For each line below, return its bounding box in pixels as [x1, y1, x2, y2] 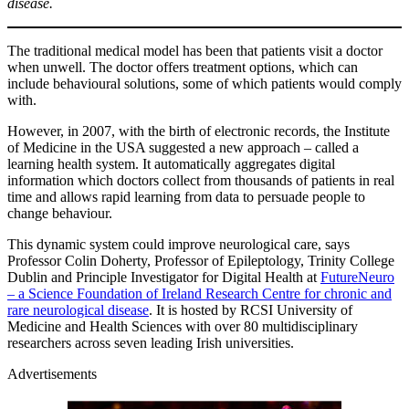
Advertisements [7, 365, 97, 382]
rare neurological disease [7, 301, 149, 318]
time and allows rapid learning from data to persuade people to [7, 188, 365, 204]
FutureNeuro [320, 268, 394, 285]
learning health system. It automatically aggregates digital [7, 155, 335, 172]
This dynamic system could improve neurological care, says [7, 236, 350, 252]
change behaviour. [7, 204, 112, 221]
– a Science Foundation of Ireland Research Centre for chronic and [7, 285, 392, 301]
